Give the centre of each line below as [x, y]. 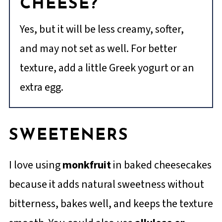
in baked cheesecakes [162, 165]
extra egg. [41, 87]
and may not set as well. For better [98, 49]
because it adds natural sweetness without [106, 185]
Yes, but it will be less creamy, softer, [102, 29]
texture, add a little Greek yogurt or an [107, 68]
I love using [34, 165]
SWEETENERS [69, 136]
